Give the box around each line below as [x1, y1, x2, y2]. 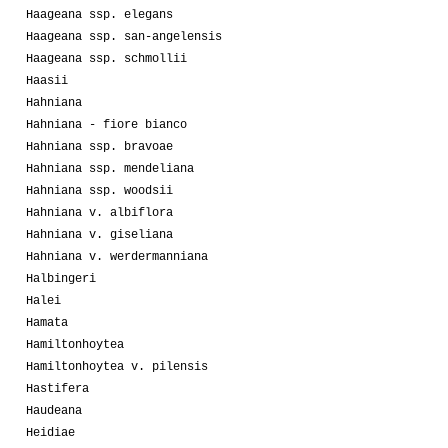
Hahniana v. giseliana [26, 227, 173, 242]
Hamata [26, 315, 68, 330]
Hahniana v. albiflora [26, 205, 173, 220]
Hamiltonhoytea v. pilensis [26, 359, 208, 374]
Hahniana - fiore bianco [26, 117, 187, 132]
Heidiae [26, 425, 75, 440]
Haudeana [26, 403, 82, 418]
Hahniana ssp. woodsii [26, 183, 173, 198]
